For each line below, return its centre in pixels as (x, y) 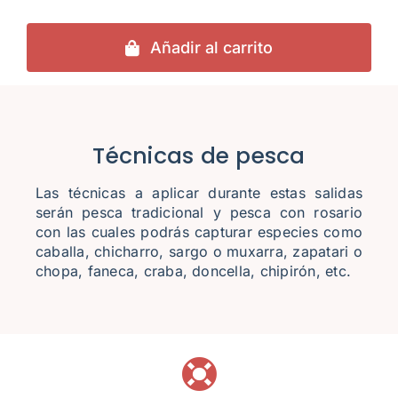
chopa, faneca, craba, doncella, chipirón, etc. (193, 271)
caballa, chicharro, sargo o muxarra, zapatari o (199, 252)
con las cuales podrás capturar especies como (199, 232)
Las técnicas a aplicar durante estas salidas (199, 193)
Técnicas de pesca (199, 156)
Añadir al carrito (212, 48)
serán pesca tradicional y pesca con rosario (199, 213)
